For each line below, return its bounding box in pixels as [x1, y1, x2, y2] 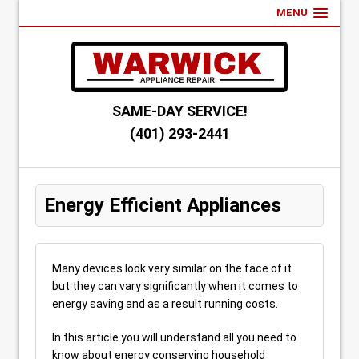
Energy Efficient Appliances [44, 194, 281, 216]
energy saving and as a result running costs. [52, 297, 278, 310]
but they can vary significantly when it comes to [52, 280, 298, 292]
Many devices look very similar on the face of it [52, 262, 292, 275]
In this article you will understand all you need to [52, 331, 296, 344]
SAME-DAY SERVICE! [111, 103, 248, 119]
